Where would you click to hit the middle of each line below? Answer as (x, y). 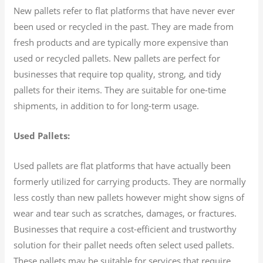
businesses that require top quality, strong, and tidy (118, 74)
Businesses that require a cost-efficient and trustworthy (125, 229)
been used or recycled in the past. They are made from (124, 26)
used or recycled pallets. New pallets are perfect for (117, 58)
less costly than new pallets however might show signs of (129, 197)
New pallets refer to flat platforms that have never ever (124, 10)
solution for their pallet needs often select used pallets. (124, 245)
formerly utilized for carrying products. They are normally (130, 181)
